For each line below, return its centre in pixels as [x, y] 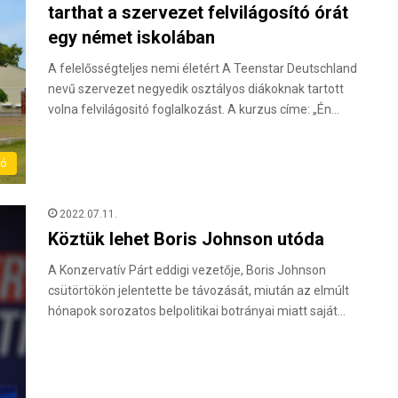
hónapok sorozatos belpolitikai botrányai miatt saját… [197, 311]
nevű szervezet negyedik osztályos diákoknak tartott [196, 89]
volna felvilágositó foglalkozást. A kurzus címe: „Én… [194, 109]
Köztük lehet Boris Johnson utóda [186, 239]
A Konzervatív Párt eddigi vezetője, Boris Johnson [187, 271]
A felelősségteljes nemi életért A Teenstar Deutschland [203, 68]
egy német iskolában [131, 37]
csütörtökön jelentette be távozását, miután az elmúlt [199, 291]
